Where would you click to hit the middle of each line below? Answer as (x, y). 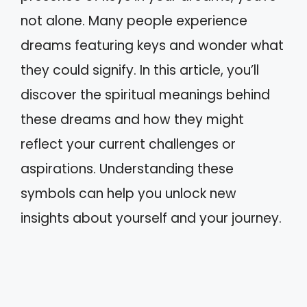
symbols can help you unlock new (128, 194)
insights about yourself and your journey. (151, 218)
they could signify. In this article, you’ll (140, 70)
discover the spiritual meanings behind (145, 95)
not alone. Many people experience (134, 21)
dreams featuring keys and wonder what (152, 46)
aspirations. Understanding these (127, 169)
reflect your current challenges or (128, 144)
